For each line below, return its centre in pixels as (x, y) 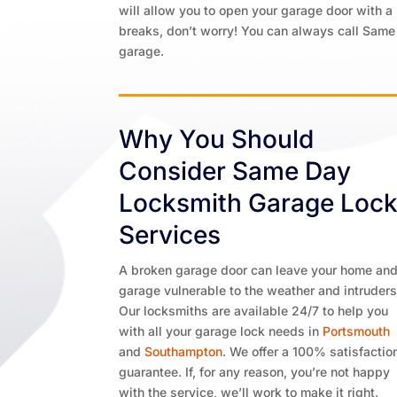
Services (170, 235)
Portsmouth (357, 331)
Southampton (184, 351)
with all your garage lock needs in (221, 331)
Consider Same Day (235, 171)
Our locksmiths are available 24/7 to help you (254, 311)
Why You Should (217, 139)
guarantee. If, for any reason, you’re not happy (255, 372)
